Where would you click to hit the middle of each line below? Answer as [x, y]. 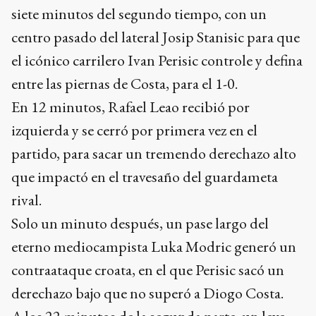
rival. [26, 200]
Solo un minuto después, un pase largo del [140, 223]
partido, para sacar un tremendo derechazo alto [154, 153]
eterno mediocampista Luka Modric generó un [154, 247]
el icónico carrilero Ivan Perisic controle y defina [157, 60]
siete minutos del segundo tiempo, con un [139, 14]
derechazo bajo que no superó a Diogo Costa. [147, 293]
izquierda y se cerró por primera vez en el [134, 130]
